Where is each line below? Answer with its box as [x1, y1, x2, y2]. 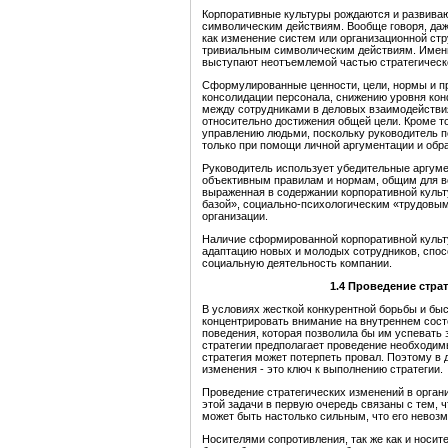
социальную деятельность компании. [202, 257, 392, 270]
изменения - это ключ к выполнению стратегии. [202, 363, 443, 376]
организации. [202, 210, 268, 223]
